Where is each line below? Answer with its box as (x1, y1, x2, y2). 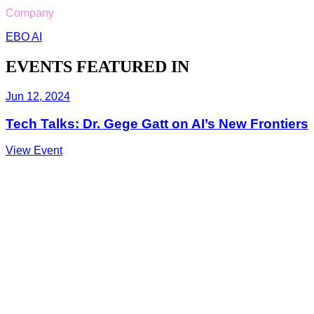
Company (6, 7, 54, 20)
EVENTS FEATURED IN (6, 57, 189, 76)
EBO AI (6, 31, 42, 43)
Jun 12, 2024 (6, 90, 70, 102)
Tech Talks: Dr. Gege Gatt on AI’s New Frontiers (6, 116, 308, 131)
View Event (6, 144, 62, 157)
